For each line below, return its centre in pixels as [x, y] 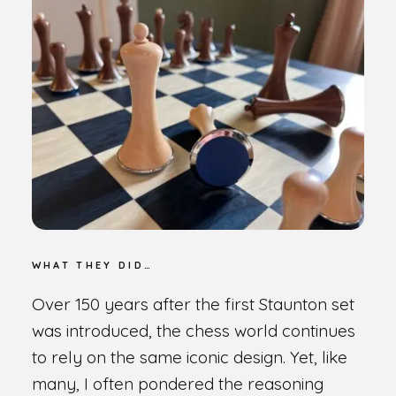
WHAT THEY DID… [92, 266]
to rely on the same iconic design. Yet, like [189, 358]
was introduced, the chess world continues [193, 331]
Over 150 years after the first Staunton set [193, 305]
